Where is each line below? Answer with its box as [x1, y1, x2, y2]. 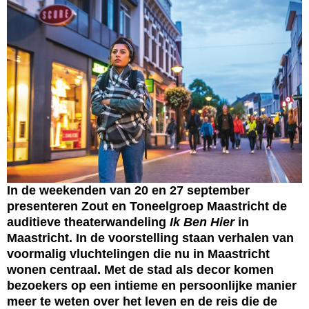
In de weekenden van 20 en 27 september [7, 183, 250, 197]
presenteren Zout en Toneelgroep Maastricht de [7, 199, 287, 213]
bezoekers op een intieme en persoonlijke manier [7, 278, 297, 292]
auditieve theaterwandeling [7, 215, 170, 229]
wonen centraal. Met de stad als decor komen [7, 262, 274, 277]
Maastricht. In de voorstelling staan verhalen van [7, 230, 294, 245]
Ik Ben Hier [170, 215, 235, 229]
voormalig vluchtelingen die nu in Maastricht [7, 246, 270, 261]
